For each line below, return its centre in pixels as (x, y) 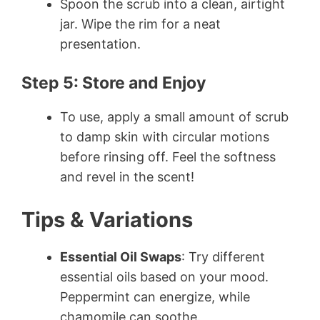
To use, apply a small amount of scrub (174, 117)
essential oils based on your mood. (164, 277)
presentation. (100, 44)
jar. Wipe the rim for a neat (140, 24)
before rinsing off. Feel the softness (168, 157)
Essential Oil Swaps (121, 257)
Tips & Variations (107, 220)
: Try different (223, 257)
